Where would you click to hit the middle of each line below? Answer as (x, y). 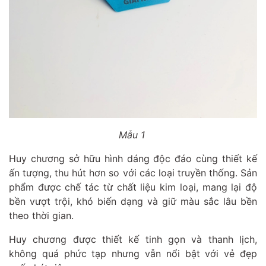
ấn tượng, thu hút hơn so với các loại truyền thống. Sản (133, 172)
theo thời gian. (41, 215)
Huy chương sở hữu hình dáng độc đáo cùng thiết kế (133, 158)
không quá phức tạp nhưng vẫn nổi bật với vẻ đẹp (133, 253)
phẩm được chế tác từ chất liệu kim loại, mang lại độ (133, 187)
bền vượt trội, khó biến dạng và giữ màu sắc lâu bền (133, 201)
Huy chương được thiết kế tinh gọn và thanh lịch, (133, 239)
